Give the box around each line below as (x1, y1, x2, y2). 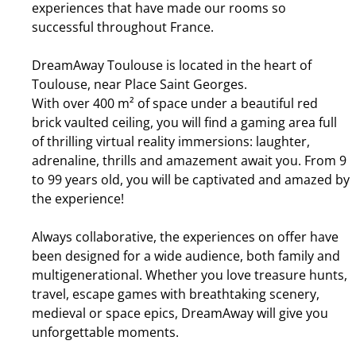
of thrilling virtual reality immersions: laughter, (32, 133, 310, 151)
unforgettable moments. (32, 323, 179, 342)
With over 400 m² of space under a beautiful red (32, 95, 318, 113)
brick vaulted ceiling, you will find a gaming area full (32, 114, 337, 132)
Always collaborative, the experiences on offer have (32, 228, 339, 246)
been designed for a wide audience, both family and (32, 247, 340, 265)
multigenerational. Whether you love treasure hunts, (32, 266, 347, 284)
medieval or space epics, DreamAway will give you (32, 304, 328, 323)
